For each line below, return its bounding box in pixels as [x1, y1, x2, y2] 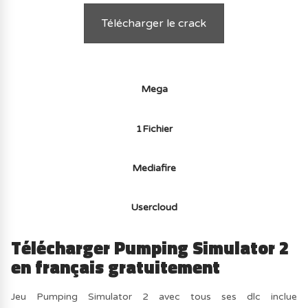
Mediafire [132, 162, 176, 174]
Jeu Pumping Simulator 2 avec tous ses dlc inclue [11, 290, 297, 302]
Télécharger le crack [102, 16, 206, 31]
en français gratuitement [11, 253, 221, 280]
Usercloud [131, 201, 177, 214]
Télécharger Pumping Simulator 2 [11, 234, 289, 261]
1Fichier [135, 122, 173, 135]
